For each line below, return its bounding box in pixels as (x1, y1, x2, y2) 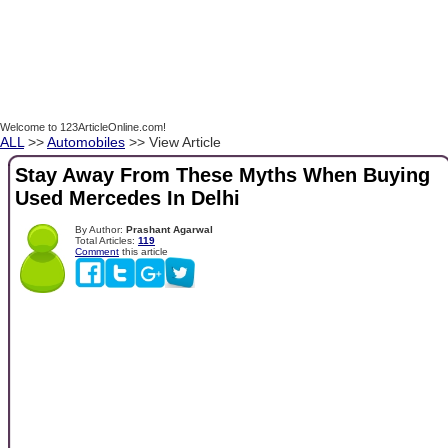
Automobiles (47, 134, 125, 150)
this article (119, 245, 168, 257)
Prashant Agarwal (126, 223, 213, 235)
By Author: (75, 223, 126, 235)
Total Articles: (75, 234, 138, 246)
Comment (75, 245, 119, 257)
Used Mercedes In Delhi (15, 187, 240, 210)
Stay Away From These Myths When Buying (15, 164, 430, 187)
